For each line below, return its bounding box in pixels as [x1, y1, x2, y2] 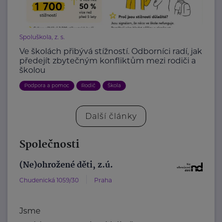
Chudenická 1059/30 [19, 176, 79, 184]
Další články [85, 111, 137, 121]
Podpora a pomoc [24, 82, 69, 89]
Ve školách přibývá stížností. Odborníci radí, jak [19, 47, 202, 56]
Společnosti [19, 136, 79, 154]
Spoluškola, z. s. [19, 33, 65, 41]
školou [19, 65, 46, 75]
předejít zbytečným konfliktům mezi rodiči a [19, 56, 196, 66]
